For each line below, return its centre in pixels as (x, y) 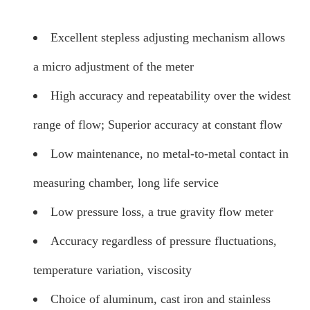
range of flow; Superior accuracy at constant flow (157, 125)
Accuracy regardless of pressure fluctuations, (163, 241)
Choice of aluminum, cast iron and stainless (160, 299)
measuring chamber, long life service (126, 183)
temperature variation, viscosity (112, 270)
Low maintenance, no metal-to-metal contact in (169, 154)
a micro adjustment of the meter (113, 67)
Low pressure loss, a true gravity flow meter (162, 212)
